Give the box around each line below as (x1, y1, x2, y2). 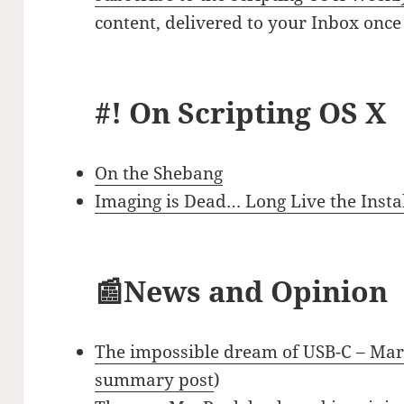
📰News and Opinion (95, 271, 389, 311)
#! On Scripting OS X (95, 93, 387, 133)
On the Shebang (95, 161, 224, 186)
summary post (95, 368, 215, 392)
